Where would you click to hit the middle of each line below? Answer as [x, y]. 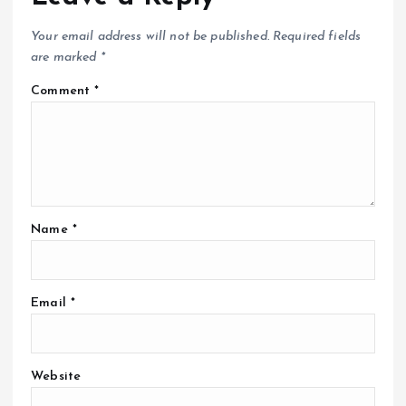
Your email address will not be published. [150, 36]
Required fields [317, 36]
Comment [63, 91]
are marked [66, 57]
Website [56, 377]
